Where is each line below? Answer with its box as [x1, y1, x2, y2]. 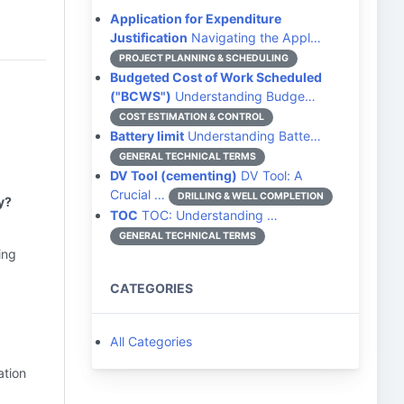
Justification [110, 30, 188, 45]
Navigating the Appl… [188, 30, 321, 45]
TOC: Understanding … [138, 207, 278, 223]
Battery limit [110, 128, 184, 143]
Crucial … [110, 187, 165, 202]
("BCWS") [110, 88, 171, 104]
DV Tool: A [237, 168, 303, 183]
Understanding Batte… [184, 128, 321, 143]
